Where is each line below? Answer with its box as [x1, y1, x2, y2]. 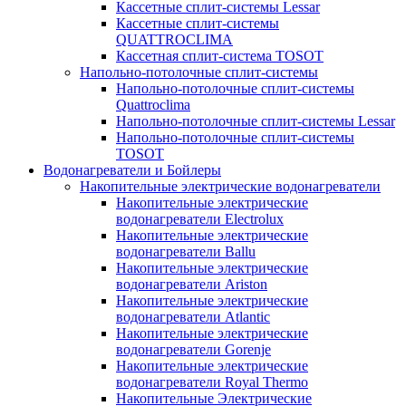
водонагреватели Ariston [116, 275, 267, 292]
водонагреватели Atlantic [116, 308, 270, 324]
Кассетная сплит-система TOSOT [116, 47, 324, 63]
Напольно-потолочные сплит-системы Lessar [116, 112, 395, 129]
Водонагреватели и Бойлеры [43, 161, 221, 178]
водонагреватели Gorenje [116, 341, 271, 357]
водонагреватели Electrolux [116, 210, 284, 227]
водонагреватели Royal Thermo [116, 373, 308, 390]
